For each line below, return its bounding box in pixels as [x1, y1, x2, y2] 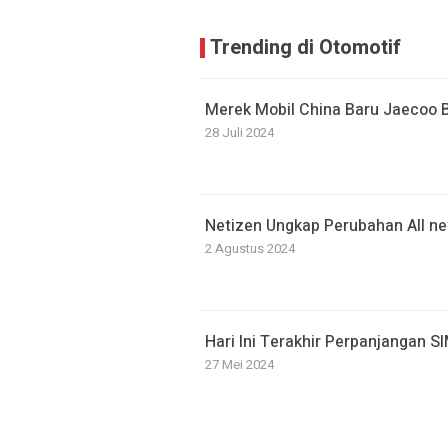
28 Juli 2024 [205, 123, 274, 142]
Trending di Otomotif [210, 33, 401, 62]
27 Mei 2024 [205, 355, 274, 374]
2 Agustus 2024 [205, 239, 295, 258]
